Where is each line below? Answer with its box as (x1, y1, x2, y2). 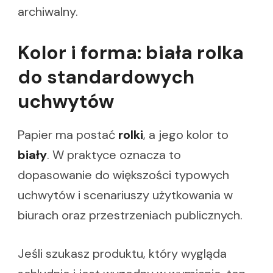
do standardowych (18, 64, 194, 90)
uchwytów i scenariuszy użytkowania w (18, 187, 233, 204)
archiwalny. (18, 3, 78, 19)
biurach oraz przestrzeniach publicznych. (18, 207, 243, 224)
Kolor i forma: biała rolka (18, 40, 244, 65)
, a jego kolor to (143, 127, 229, 143)
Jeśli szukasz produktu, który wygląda (18, 246, 227, 262)
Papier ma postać (18, 127, 118, 143)
